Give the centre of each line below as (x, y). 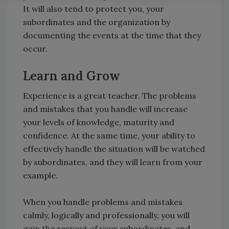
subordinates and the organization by (97, 22)
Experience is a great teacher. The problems (110, 95)
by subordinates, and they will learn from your (113, 162)
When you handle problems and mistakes (103, 202)
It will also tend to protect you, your (94, 8)
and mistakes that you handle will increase (105, 109)
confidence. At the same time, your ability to (109, 135)
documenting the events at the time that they (112, 35)
